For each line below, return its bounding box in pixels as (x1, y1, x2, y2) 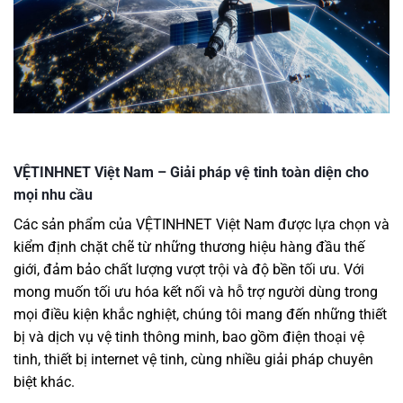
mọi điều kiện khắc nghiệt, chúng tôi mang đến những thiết (13, 305, 387, 323)
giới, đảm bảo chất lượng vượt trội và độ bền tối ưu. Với (13, 260, 364, 278)
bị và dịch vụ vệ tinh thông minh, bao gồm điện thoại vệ (13, 327, 364, 345)
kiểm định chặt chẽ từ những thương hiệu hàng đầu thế (13, 237, 364, 255)
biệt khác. (13, 372, 75, 390)
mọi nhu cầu (13, 185, 93, 203)
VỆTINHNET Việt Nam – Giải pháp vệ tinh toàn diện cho (13, 163, 369, 181)
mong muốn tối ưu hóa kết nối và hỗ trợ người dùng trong (13, 282, 378, 300)
